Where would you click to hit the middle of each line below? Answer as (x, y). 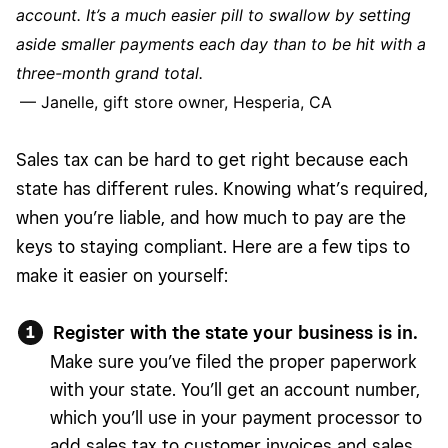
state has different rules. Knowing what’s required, (222, 188)
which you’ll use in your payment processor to (235, 417)
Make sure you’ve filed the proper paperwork (233, 361)
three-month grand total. (112, 72)
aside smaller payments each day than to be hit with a (221, 43)
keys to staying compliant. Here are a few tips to (213, 246)
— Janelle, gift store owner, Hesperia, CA (176, 101)
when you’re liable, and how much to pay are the (211, 217)
